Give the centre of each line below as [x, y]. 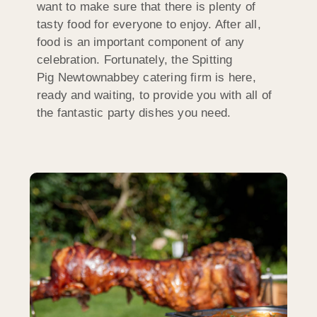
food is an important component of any [141, 42]
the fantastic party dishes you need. [134, 113]
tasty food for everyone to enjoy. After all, [149, 24]
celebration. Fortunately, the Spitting [135, 59]
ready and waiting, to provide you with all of [155, 95]
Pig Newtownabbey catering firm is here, [146, 77]
